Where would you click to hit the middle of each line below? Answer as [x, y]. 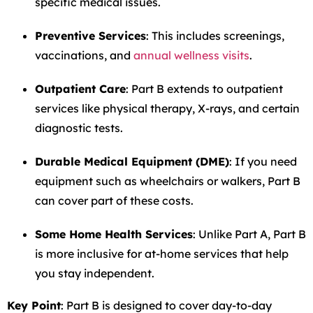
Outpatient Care [80, 89]
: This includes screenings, [215, 36]
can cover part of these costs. [114, 201]
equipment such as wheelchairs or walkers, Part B [168, 181]
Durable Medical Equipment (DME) [132, 161]
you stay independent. [95, 273]
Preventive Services [90, 36]
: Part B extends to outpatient [204, 89]
